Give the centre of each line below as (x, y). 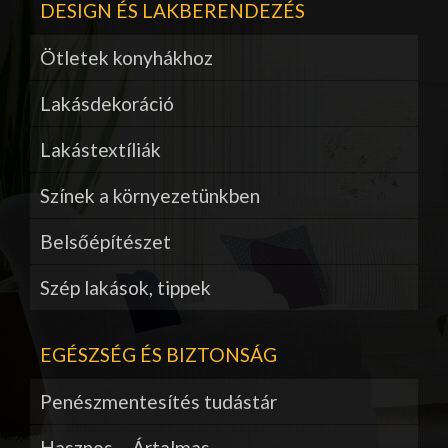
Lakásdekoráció (107, 104)
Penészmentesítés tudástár (158, 402)
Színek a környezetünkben (150, 196)
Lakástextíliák (100, 150)
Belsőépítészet (105, 242)
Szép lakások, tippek (125, 288)
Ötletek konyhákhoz (126, 58)
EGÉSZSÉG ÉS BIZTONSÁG (158, 355)
